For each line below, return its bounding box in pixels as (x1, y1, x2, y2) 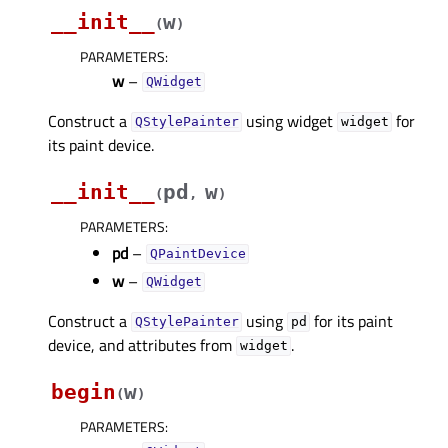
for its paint (310, 308, 394, 333)
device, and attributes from (48, 332, 236, 357)
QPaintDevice (149, 246, 246, 262)
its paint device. (48, 132, 154, 157)
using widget (242, 108, 338, 133)
